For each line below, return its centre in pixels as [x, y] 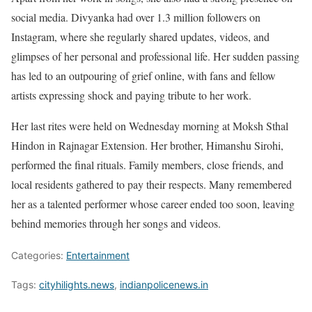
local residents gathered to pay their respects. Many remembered [151, 184]
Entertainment [98, 255]
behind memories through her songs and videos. [116, 223]
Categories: [39, 255]
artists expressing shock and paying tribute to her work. [131, 95]
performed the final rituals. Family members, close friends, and [147, 165]
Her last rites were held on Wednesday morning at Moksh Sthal [150, 126]
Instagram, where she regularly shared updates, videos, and [140, 37]
